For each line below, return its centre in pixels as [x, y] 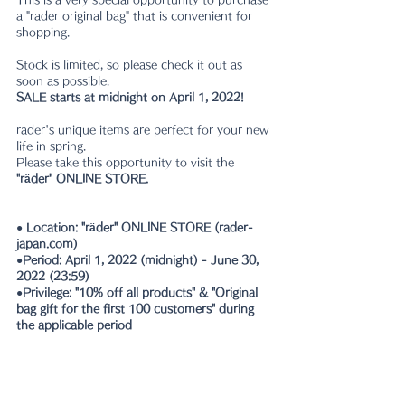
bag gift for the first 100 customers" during [137, 308]
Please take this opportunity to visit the [127, 162]
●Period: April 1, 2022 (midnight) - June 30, [139, 259]
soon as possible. [63, 80]
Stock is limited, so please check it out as [131, 64]
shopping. [43, 32]
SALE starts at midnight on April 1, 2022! [130, 97]
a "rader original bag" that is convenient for [136, 15]
